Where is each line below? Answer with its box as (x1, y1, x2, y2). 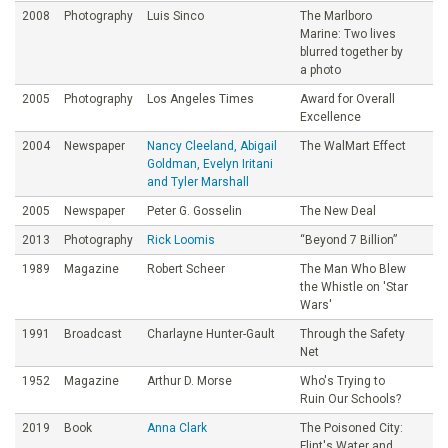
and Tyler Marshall (147, 174, 249, 189)
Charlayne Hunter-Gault (147, 326, 275, 341)
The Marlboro (300, 8, 372, 23)
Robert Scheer (147, 261, 225, 276)
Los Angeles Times (147, 91, 254, 106)
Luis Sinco (147, 8, 204, 23)
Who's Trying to (300, 373, 385, 388)
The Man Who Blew (300, 261, 406, 276)
